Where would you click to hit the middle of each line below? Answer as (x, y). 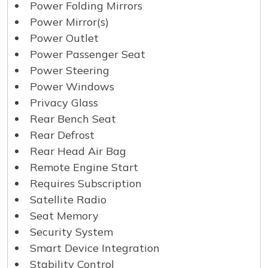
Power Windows (72, 86)
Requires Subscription (86, 183)
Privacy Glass (64, 102)
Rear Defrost (62, 135)
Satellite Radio (68, 199)
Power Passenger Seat (88, 54)
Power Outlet (64, 38)
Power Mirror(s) (69, 22)
